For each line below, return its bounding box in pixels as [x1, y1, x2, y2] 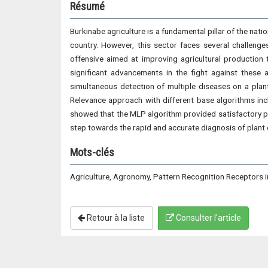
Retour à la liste [85, 213, 145, 223]
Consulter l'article [174, 213, 241, 223]
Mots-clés [70, 146, 114, 159]
